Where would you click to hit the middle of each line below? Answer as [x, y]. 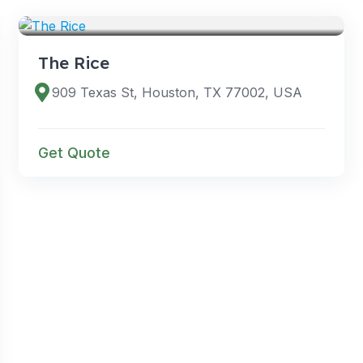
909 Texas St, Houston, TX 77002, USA [177, 92]
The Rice [73, 62]
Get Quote [74, 152]
